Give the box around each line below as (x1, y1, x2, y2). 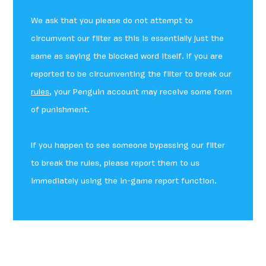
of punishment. (31, 106, 90, 115)
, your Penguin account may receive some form (49, 88, 233, 97)
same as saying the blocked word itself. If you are (31, 52, 223, 62)
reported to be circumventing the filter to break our (31, 70, 232, 80)
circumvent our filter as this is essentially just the (31, 34, 224, 44)
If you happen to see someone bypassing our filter (31, 141, 226, 151)
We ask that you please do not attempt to (31, 17, 194, 26)
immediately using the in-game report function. (31, 177, 217, 186)
